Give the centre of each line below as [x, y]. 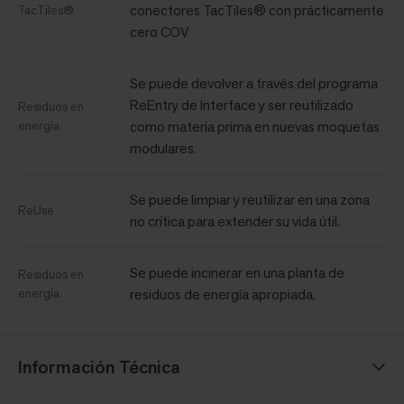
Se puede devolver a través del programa [254, 83]
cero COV [159, 32]
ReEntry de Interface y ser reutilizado [242, 105]
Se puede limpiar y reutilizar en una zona [250, 199]
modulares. [163, 148]
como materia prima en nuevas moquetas [255, 126]
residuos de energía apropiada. [223, 294]
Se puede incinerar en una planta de [237, 272]
